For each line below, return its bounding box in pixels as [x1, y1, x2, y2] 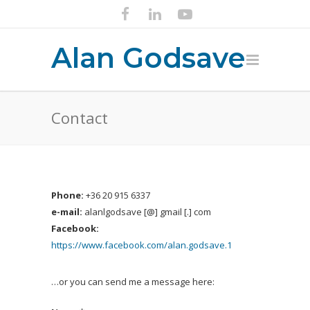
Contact [51, 107, 108, 128]
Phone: [51, 189, 84, 201]
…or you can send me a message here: [51, 275, 215, 288]
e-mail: [51, 206, 82, 218]
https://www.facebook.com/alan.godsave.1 [51, 239, 232, 251]
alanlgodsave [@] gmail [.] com [82, 206, 211, 218]
